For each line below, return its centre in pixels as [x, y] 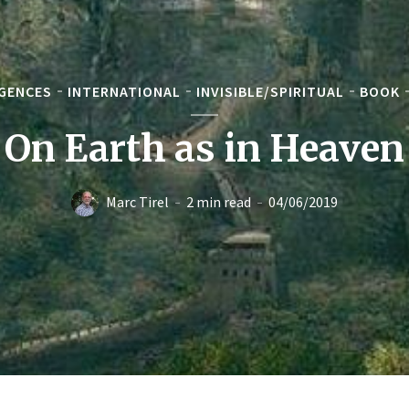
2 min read [218, 201]
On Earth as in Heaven [204, 148]
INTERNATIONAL [124, 91]
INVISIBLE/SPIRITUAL [270, 91]
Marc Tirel [137, 201]
